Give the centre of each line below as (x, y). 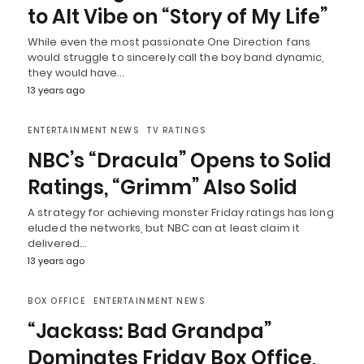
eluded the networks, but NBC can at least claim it (164, 228)
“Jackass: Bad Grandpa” (149, 331)
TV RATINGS (176, 130)
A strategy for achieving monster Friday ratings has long (181, 212)
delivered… (57, 243)
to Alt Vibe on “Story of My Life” (178, 17)
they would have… (76, 73)
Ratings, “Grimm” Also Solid (162, 187)
